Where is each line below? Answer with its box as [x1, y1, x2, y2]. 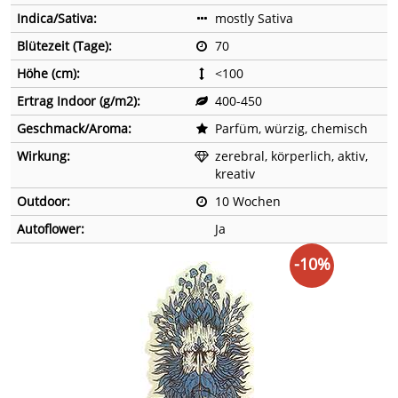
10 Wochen [215, 193, 281, 211]
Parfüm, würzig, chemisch [215, 120, 368, 138]
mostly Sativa [215, 10, 293, 28]
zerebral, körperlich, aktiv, [215, 147, 368, 165]
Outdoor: [17, 193, 70, 211]
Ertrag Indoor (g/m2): [17, 92, 140, 110]
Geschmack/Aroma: [17, 120, 131, 138]
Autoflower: [17, 220, 84, 238]
